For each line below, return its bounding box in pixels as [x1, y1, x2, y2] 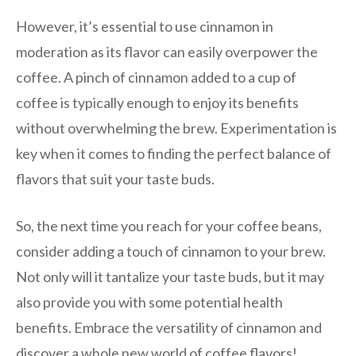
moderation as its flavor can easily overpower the [16, 42, 318, 60]
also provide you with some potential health [16, 292, 283, 311]
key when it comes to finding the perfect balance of [16, 144, 331, 162]
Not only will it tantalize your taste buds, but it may [16, 267, 324, 285]
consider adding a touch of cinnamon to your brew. [16, 242, 326, 260]
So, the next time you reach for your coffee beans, [16, 216, 322, 234]
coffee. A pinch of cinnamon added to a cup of [16, 68, 296, 86]
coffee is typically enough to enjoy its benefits [16, 93, 299, 111]
